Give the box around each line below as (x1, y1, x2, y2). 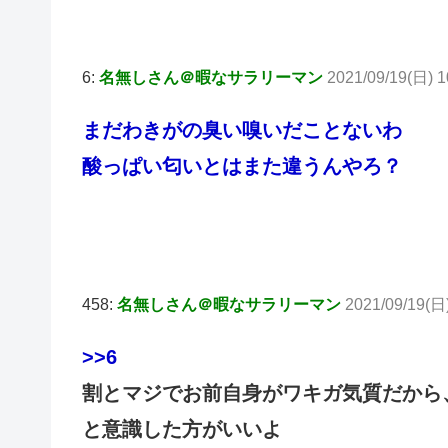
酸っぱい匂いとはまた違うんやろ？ (82, 155, 402, 178)
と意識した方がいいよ (82, 417, 282, 440)
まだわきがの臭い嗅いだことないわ (82, 119, 402, 142)
